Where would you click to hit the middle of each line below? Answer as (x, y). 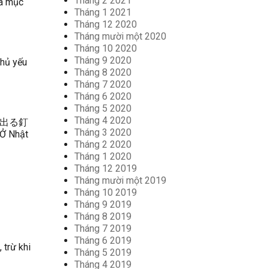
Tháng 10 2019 (105, 192)
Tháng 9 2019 (103, 204)
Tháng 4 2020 (103, 120)
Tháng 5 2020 (103, 108)
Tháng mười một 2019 (120, 180)
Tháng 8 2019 (103, 216)
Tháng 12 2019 (105, 168)
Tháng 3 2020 (103, 132)
